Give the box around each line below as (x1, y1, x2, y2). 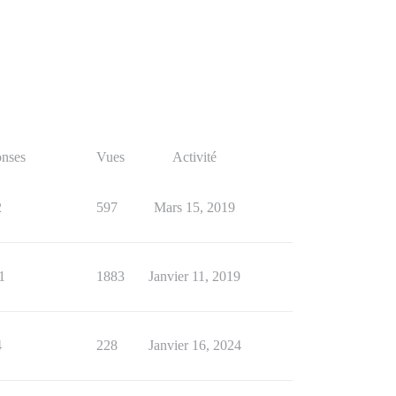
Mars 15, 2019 (154, 200, 235, 215)
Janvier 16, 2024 (148, 338, 241, 353)
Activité (172, 149, 217, 164)
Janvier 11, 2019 (148, 269, 240, 284)
